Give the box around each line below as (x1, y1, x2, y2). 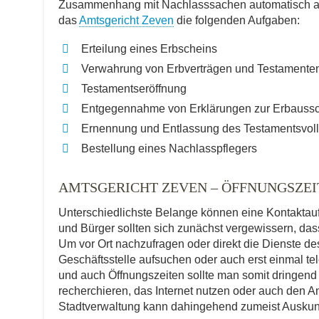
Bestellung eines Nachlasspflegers (81, 142, 257, 155)
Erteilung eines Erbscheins (81, 43, 217, 55)
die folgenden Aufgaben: (174, 14, 300, 26)
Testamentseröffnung (81, 83, 187, 95)
